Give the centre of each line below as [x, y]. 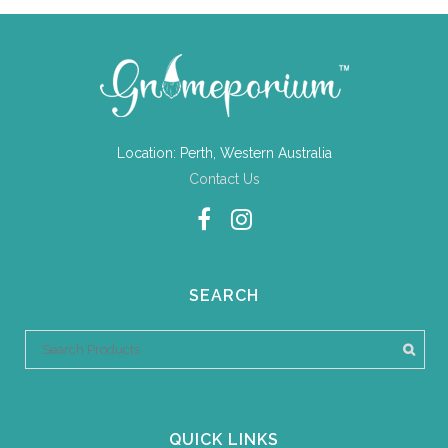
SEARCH [224, 296]
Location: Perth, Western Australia [224, 153]
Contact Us [224, 179]
